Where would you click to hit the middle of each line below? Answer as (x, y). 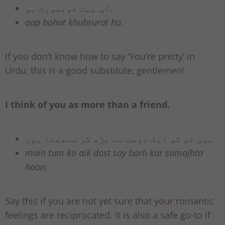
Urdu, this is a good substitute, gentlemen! (95, 71)
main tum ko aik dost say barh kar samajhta (114, 153)
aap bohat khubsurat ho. (74, 22)
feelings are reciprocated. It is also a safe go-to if (108, 215)
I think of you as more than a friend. (87, 105)
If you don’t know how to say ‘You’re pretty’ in (100, 57)
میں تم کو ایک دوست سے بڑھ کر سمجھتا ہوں (119, 139)
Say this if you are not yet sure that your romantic (109, 201)
